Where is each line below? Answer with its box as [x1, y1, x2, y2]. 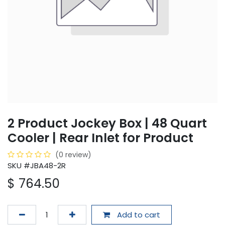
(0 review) [55, 150, 91, 160]
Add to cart [115, 209, 160, 220]
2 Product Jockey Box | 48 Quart [8, 115, 207, 133]
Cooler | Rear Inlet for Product [8, 129, 193, 147]
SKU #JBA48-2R [8, 160, 66, 171]
